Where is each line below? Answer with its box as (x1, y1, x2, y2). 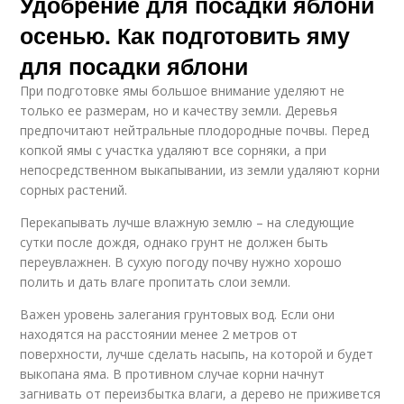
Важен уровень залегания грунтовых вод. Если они (20, 305, 335, 323)
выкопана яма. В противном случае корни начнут (20, 364, 326, 382)
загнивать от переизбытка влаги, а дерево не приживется (20, 384, 381, 402)
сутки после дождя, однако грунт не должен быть (20, 233, 329, 251)
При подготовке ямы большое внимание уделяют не (20, 81, 345, 99)
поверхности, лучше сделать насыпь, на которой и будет (20, 344, 374, 363)
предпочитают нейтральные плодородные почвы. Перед (20, 121, 370, 139)
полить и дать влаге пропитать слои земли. (20, 272, 291, 290)
